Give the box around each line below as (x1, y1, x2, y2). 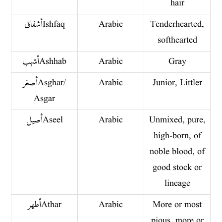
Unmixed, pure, (149, 113, 206, 126)
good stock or (153, 161, 202, 174)
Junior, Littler (152, 76, 202, 89)
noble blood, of (150, 145, 205, 158)
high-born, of (153, 129, 201, 142)
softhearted (157, 34, 197, 47)
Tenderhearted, (150, 18, 205, 31)
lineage (164, 177, 190, 190)
